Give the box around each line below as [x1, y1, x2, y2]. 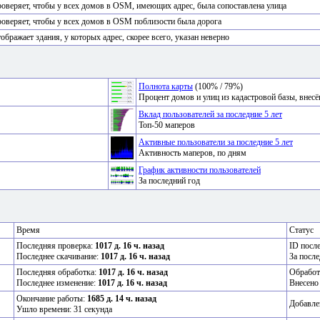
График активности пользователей [139, 165, 261, 176]
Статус [289, 225, 314, 236]
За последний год [139, 176, 200, 186]
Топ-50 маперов [139, 120, 195, 131]
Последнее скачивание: [16, 251, 101, 262]
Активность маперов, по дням [139, 148, 246, 159]
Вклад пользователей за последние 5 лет [139, 109, 282, 120]
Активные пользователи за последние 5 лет [139, 137, 293, 148]
